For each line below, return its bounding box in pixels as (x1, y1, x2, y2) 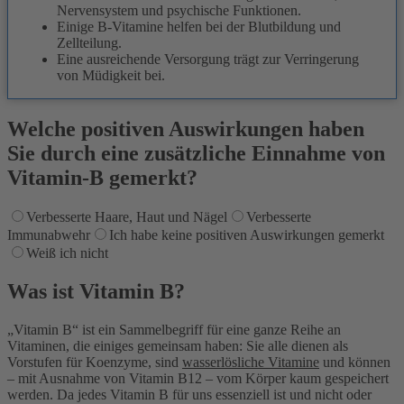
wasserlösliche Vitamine (182, 354, 319, 371)
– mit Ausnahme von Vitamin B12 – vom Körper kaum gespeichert (7, 371, 389, 387)
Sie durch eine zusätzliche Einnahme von (7, 141, 385, 165)
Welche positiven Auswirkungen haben (7, 116, 364, 141)
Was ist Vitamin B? (7, 280, 185, 304)
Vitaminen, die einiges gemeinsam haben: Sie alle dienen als (7, 338, 348, 354)
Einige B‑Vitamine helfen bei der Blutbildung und (57, 18, 341, 34)
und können (319, 354, 390, 371)
